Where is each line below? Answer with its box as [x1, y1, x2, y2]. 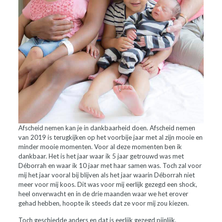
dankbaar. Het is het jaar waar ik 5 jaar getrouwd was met [18, 152, 184, 160]
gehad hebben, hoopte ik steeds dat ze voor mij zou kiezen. [18, 199, 189, 207]
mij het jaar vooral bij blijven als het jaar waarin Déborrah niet [18, 171, 195, 179]
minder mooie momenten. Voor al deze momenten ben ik [18, 143, 182, 151]
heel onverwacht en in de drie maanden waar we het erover [18, 190, 188, 198]
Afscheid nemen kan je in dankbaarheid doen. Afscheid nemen [18, 124, 195, 132]
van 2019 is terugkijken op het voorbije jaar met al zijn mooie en [18, 133, 203, 141]
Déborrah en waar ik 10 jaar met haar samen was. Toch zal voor [18, 162, 202, 169]
